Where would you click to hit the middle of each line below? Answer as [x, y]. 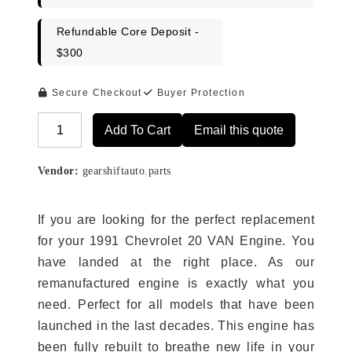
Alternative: [71, 141]
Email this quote [239, 130]
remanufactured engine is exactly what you [176, 284]
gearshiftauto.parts [125, 171]
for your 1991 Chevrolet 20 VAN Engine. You [176, 241]
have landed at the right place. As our [176, 262]
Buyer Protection [200, 93]
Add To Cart [138, 130]
